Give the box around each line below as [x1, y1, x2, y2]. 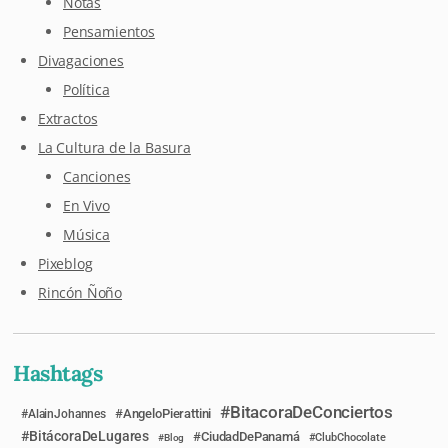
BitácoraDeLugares [28, 428, 150, 445]
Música [63, 224, 110, 244]
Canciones [63, 166, 131, 186]
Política [63, 79, 110, 99]
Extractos [38, 108, 98, 128]
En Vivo [63, 195, 110, 215]
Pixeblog [38, 253, 93, 273]
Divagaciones [38, 50, 124, 70]
